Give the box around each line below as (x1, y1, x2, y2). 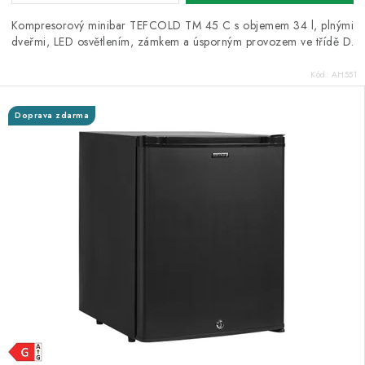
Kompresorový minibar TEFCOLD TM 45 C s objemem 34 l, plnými (11, 17, 354, 33)
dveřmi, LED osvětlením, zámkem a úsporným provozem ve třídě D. (11, 33, 354, 50)
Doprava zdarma (15, 109, 89, 121)
